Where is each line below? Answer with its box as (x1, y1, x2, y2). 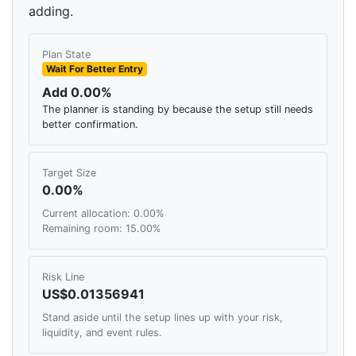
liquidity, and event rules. (42, 327, 162, 339)
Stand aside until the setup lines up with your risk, (42, 311, 283, 324)
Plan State (42, 48, 91, 61)
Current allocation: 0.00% (42, 207, 164, 220)
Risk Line (42, 271, 84, 284)
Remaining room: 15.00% (42, 222, 161, 235)
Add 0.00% (42, 84, 112, 101)
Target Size (42, 167, 96, 180)
